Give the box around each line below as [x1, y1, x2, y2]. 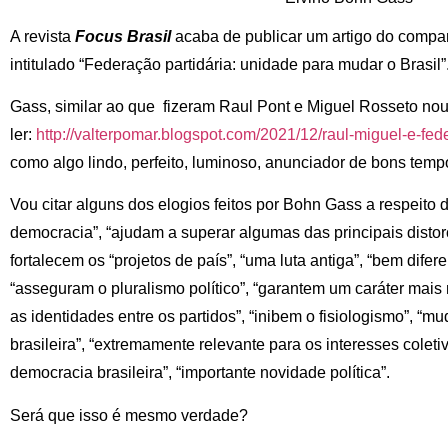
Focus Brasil [75, 27, 171, 45]
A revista [10, 27, 75, 45]
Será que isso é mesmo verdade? [10, 406, 248, 424]
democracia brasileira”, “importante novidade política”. [10, 364, 390, 382]
